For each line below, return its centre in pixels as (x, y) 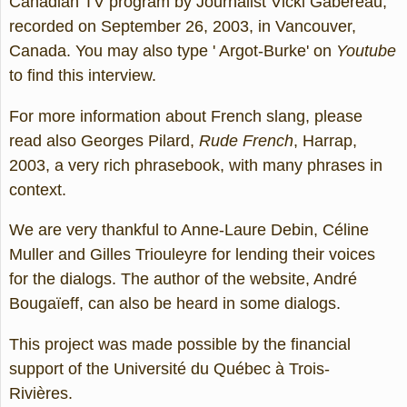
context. (40, 189)
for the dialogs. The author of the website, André (183, 279)
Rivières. (43, 393)
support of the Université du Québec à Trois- (169, 368)
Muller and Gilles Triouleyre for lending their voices (192, 255)
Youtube (366, 50)
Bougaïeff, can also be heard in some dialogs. (175, 304)
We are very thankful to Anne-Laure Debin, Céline (189, 230)
